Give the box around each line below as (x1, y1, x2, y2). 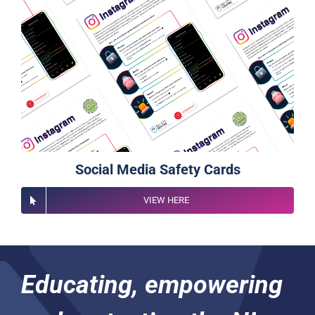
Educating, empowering (20, 270, 283, 300)
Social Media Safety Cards (75, 161, 240, 179)
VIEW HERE (143, 195, 190, 206)
